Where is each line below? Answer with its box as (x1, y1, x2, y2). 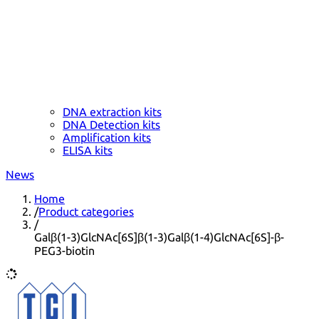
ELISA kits (63, 143, 113, 157)
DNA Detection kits (63, 117, 160, 131)
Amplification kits (63, 130, 151, 144)
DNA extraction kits (63, 105, 162, 118)
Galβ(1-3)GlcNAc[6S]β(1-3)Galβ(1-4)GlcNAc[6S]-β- (34, 230, 284, 244)
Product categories (38, 204, 134, 218)
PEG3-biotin (34, 244, 95, 257)
